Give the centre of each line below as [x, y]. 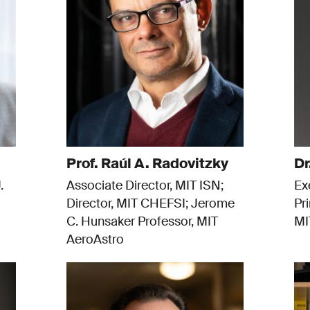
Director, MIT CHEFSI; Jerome [150, 204]
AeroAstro [95, 240]
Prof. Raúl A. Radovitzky [147, 164]
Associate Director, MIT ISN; [145, 186]
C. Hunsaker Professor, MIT [142, 222]
